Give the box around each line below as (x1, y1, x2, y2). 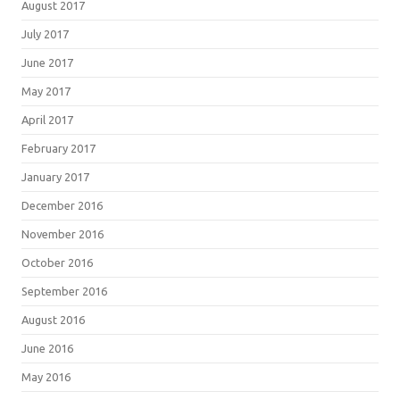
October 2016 (21, 255, 93, 269)
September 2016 (21, 284, 107, 297)
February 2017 (21, 141, 96, 154)
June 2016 (21, 341, 73, 354)
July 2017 (21, 27, 69, 40)
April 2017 (21, 112, 73, 126)
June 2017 (21, 55, 73, 69)
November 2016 (21, 227, 104, 240)
